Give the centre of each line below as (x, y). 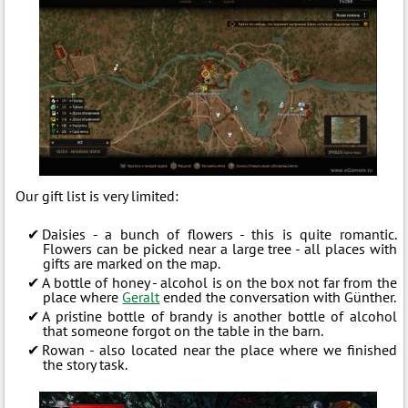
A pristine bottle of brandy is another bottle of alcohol (219, 316)
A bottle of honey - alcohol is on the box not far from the (219, 282)
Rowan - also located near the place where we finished (219, 349)
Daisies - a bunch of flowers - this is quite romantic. (219, 234)
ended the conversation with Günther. (278, 296)
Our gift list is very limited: (97, 195)
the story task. (86, 364)
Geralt (141, 296)
